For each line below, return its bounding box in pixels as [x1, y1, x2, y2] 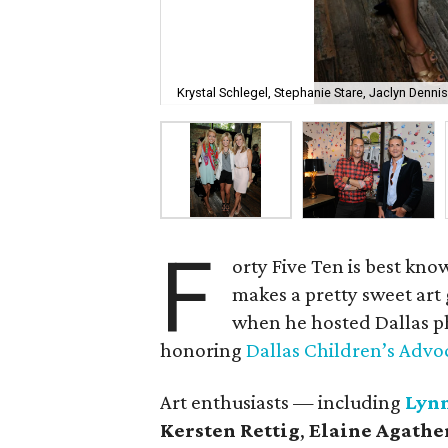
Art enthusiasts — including [160, 390, 405, 414]
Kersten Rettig [160, 418, 300, 442]
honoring [160, 338, 246, 362]
